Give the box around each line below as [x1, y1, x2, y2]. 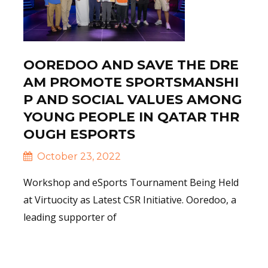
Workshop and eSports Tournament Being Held [23, 175, 239, 189]
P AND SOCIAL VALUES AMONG [23, 91, 242, 108]
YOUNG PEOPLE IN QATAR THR [23, 108, 239, 125]
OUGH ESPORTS [23, 126, 135, 142]
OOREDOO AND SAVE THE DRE [23, 56, 239, 73]
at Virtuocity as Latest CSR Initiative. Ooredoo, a [23, 193, 236, 206]
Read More [44, 244, 93, 255]
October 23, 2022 [35, 150, 121, 162]
